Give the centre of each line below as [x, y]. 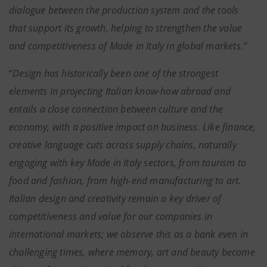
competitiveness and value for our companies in [111, 216]
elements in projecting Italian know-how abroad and [120, 91]
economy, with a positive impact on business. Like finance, [133, 127]
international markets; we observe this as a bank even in [129, 234]
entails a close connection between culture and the [116, 109]
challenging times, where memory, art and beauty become [132, 252]
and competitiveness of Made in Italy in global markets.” [128, 46]
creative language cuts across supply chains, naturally [123, 145]
